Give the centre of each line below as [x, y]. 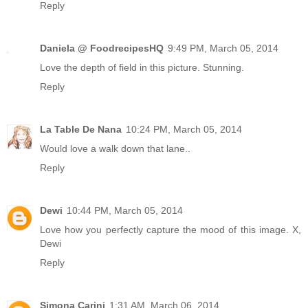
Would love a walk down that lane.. [115, 148]
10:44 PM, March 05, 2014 [125, 210]
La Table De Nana [81, 129]
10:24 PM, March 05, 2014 [184, 129]
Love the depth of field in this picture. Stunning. [142, 67]
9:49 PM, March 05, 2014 [223, 48]
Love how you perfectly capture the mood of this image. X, [170, 229]
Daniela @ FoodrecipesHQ [102, 48]
